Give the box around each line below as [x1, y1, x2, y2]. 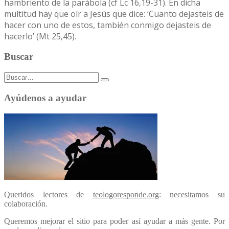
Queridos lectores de [4, 190, 93, 199]
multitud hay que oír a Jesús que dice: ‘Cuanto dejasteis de [4, 8, 224, 19]
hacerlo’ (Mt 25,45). [4, 30, 76, 42]
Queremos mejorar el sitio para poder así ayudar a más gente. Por [4, 216, 225, 225]
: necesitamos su [158, 190, 225, 199]
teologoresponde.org [93, 190, 159, 199]
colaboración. [4, 199, 48, 208]
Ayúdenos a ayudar [4, 92, 86, 103]
